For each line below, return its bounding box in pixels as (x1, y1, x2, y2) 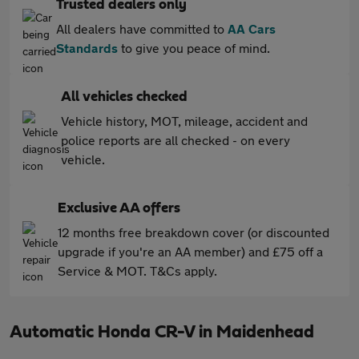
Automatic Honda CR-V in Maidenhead (10, 323, 314, 341)
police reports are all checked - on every (61, 132, 290, 147)
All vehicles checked (61, 90, 188, 104)
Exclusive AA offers (58, 201, 180, 216)
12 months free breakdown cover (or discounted (58, 224, 329, 240)
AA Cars (228, 21, 276, 36)
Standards (56, 40, 118, 55)
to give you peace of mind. (118, 40, 270, 55)
